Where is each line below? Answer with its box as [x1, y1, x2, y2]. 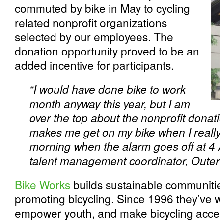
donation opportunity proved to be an [15, 43, 199, 58]
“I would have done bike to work [29, 81, 186, 97]
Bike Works [15, 176, 70, 192]
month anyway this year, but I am [29, 95, 190, 111]
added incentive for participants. [15, 57, 174, 73]
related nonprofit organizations [15, 14, 167, 30]
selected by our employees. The [15, 28, 173, 44]
